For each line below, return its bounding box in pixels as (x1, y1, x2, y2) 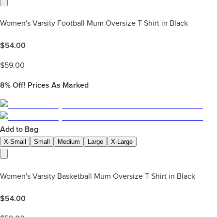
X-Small (4, 138, 26, 146)
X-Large (111, 138, 133, 146)
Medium (58, 138, 80, 146)
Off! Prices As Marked (11, 80, 89, 91)
